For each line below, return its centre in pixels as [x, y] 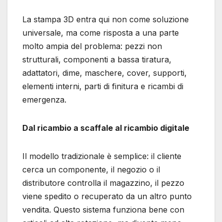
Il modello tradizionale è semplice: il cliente [102, 156]
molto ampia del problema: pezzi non [92, 46]
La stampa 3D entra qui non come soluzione [106, 20]
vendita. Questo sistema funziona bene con [103, 210]
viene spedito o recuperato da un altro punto [107, 196]
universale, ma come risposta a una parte [101, 33]
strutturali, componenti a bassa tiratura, [97, 60]
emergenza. [44, 100]
